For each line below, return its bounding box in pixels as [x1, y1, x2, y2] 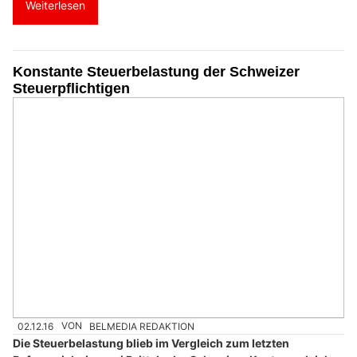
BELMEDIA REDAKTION [89, 320, 195, 332]
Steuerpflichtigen [13, 80, 130, 96]
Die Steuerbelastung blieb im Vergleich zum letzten [13, 335, 289, 350]
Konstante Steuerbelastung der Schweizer [13, 63, 300, 80]
